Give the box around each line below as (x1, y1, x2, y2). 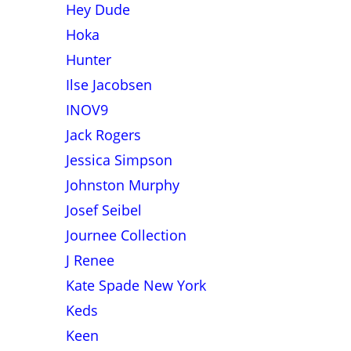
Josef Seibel (65, 201, 142, 219)
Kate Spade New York (65, 276, 206, 295)
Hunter (65, 50, 111, 69)
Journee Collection (65, 226, 186, 244)
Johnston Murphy (65, 175, 179, 194)
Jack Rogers (65, 125, 141, 144)
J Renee (65, 251, 114, 270)
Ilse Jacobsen (65, 75, 152, 94)
